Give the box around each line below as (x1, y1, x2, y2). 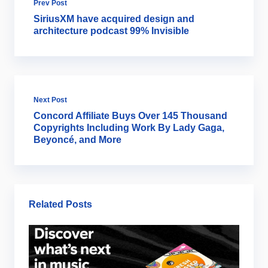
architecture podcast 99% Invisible (33, 25, 189, 36)
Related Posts (29, 199, 92, 209)
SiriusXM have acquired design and (33, 13, 194, 24)
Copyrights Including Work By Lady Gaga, (33, 122, 224, 133)
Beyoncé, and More (33, 134, 121, 145)
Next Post (33, 95, 67, 104)
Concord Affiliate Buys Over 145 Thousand (33, 110, 227, 121)
